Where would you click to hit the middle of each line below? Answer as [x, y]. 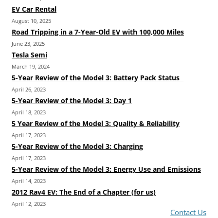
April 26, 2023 [29, 90]
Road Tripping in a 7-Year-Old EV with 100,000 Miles [98, 32]
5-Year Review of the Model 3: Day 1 [72, 101]
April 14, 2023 [29, 181]
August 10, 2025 [31, 21]
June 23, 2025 [28, 44]
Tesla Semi [29, 55]
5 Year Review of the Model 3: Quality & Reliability [96, 124]
